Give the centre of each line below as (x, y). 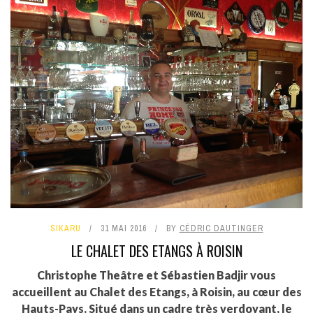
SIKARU (65, 229)
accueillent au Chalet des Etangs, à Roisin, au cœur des (156, 292)
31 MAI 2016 (123, 229)
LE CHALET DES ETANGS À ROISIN (156, 251)
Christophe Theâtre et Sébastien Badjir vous (156, 275)
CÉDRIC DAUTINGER (221, 229)
